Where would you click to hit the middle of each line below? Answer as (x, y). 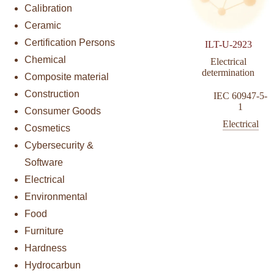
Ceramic (43, 25)
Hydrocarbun (53, 265)
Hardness (46, 248)
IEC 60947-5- (241, 96)
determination (228, 73)
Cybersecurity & (59, 145)
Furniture (44, 231)
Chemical (45, 59)
